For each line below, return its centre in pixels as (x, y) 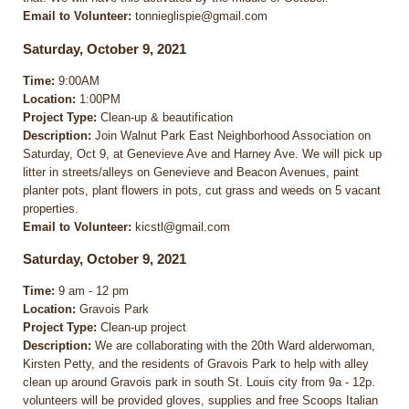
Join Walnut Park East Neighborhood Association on (231, 135)
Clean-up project (142, 328)
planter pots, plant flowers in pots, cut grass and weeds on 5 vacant (202, 190)
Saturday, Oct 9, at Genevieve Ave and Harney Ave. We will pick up (202, 153)
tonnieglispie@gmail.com (199, 16)
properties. (51, 208)
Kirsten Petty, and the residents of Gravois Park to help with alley (196, 364)
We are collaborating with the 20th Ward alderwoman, (233, 346)
